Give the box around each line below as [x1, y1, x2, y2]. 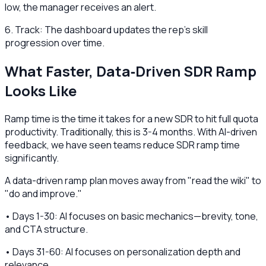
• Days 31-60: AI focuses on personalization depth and [5, 245, 240, 258]
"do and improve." [5, 186, 82, 200]
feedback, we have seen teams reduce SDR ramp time [5, 138, 240, 151]
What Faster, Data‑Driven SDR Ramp [5, 61, 256, 81]
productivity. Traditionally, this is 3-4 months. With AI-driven [5, 125, 257, 138]
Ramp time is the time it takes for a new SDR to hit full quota [5, 112, 258, 125]
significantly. [5, 151, 59, 164]
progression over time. [5, 36, 104, 49]
